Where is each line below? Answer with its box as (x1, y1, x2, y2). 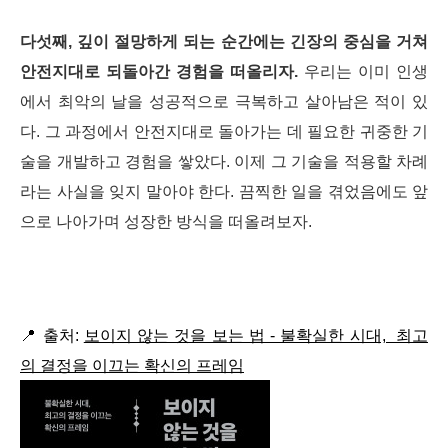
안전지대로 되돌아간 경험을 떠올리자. (20, 63, 298, 80)
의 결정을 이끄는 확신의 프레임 (20, 357, 244, 374)
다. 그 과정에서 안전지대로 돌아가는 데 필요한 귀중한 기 (20, 123, 428, 140)
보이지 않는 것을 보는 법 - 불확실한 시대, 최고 (83, 327, 428, 344)
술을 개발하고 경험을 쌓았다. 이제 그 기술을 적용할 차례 (20, 153, 428, 170)
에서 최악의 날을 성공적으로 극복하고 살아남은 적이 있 (20, 93, 428, 110)
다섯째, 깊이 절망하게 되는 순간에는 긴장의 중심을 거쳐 (20, 33, 428, 50)
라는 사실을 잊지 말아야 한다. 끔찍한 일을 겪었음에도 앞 (20, 183, 428, 200)
